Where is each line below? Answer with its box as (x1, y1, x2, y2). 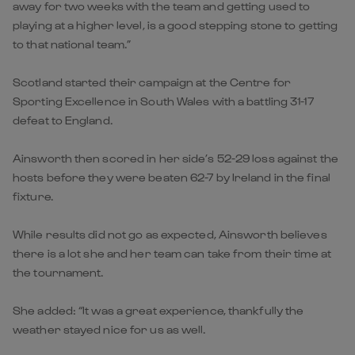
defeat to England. (13, 113, 113, 127)
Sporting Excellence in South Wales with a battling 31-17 (13, 94, 314, 108)
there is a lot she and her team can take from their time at (13, 246, 331, 260)
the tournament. (13, 265, 104, 279)
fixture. (13, 189, 53, 203)
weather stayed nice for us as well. (13, 322, 206, 336)
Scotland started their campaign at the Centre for (13, 74, 291, 89)
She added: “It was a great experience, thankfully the (13, 303, 304, 317)
